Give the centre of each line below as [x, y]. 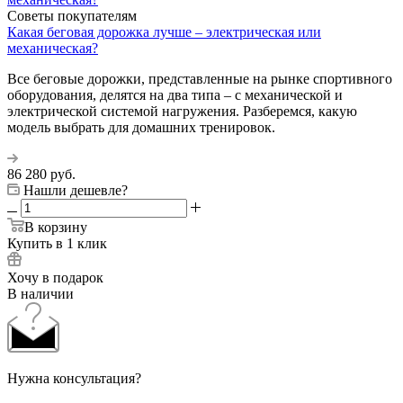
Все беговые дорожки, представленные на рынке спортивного [200, 78]
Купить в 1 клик [57, 243]
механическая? [53, 48]
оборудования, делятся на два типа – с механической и [175, 94]
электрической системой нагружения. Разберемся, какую [182, 111]
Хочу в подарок [55, 277]
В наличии [40, 293]
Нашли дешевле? [76, 190]
